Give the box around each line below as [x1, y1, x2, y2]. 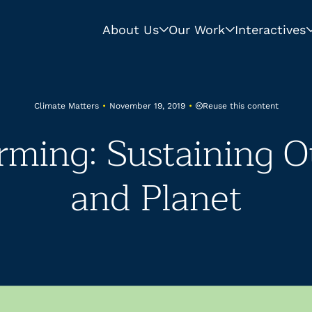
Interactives [235, 22, 306, 37]
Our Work [169, 22, 225, 37]
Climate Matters [33, 101, 99, 111]
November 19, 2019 [109, 101, 185, 111]
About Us [102, 22, 159, 37]
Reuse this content [202, 100, 279, 111]
